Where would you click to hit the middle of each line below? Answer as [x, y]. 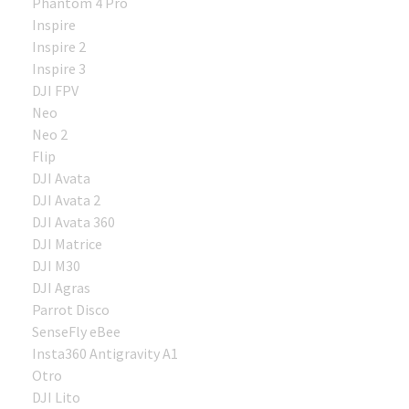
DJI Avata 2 [66, 199]
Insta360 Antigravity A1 [105, 353]
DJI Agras [61, 287]
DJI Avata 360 [73, 221]
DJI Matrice [67, 243]
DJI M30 [56, 265]
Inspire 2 [59, 46]
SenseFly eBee [76, 331]
